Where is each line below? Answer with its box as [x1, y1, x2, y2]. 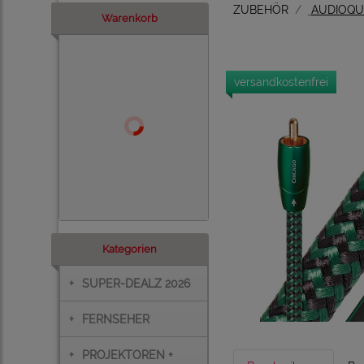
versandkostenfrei [234, 76, 328, 89]
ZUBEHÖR [233, 3, 288, 16]
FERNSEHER [81, 312, 149, 326]
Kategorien [102, 243, 157, 255]
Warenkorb [102, 12, 158, 24]
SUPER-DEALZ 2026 [81, 276, 190, 290]
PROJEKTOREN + [81, 348, 173, 362]
